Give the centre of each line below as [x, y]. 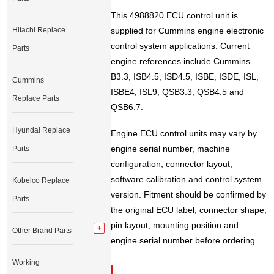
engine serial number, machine [171, 149]
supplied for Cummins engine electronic [187, 31]
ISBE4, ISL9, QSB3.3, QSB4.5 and [178, 92]
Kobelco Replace [41, 180]
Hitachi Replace [39, 30]
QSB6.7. [127, 107]
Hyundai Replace [42, 130]
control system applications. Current [180, 46]
